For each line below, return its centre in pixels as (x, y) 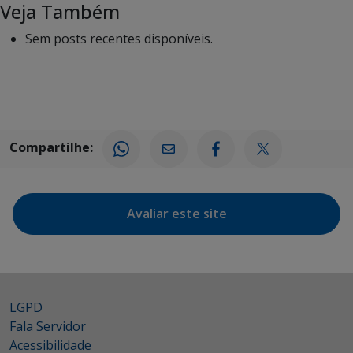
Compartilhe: (51, 148)
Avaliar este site (176, 213)
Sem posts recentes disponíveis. (119, 38)
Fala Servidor (48, 326)
